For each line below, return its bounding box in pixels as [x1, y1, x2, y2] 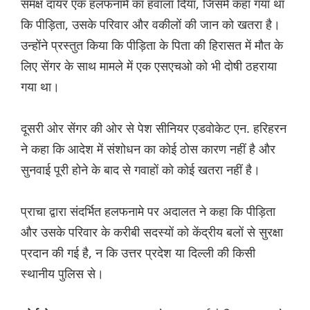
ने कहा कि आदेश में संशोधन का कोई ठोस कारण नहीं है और [21, 140, 275, 158]
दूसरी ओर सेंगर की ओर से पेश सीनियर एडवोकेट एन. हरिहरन [21, 120, 286, 137]
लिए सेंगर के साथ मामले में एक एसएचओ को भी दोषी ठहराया [21, 57, 277, 75]
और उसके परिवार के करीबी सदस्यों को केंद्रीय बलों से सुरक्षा [21, 224, 283, 241]
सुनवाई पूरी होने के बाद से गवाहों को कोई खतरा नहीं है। [21, 161, 260, 179]
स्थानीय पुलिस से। [21, 265, 104, 282]
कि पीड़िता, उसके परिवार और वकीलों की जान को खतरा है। [21, 16, 280, 33]
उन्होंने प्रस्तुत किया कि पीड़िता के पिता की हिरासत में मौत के [21, 37, 283, 54]
